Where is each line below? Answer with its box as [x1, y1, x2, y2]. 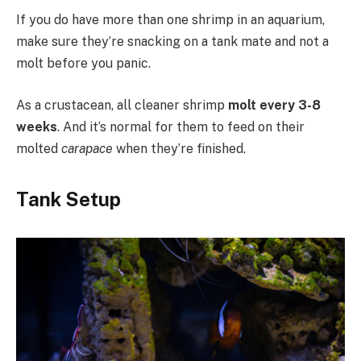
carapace [61, 140, 113, 156]
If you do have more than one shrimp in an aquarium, [16, 12, 325, 28]
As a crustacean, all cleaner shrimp [16, 97, 228, 113]
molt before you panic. [16, 56, 151, 72]
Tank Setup [16, 187, 121, 210]
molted [16, 140, 61, 156]
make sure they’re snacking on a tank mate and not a [16, 34, 329, 50]
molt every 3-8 [228, 97, 321, 113]
